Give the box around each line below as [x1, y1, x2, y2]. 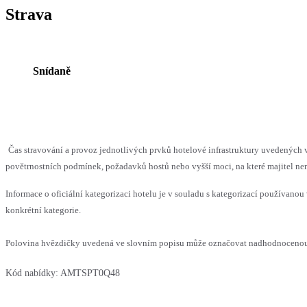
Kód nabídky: [5, 268, 58, 279]
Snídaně [33, 65, 71, 77]
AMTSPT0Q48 [60, 268, 120, 279]
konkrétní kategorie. [5, 205, 81, 216]
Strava [5, 5, 52, 24]
